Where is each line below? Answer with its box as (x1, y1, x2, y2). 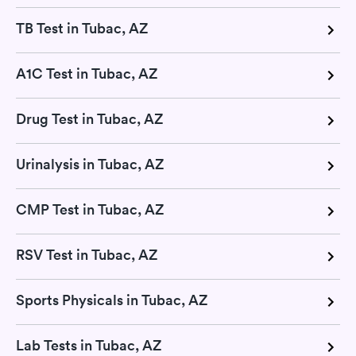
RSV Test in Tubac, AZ (16, 246, 157, 265)
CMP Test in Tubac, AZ (16, 200, 164, 219)
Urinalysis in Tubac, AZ (16, 155, 164, 174)
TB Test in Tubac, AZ (16, 19, 148, 38)
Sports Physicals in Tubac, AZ (16, 291, 207, 310)
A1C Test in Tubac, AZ (16, 64, 157, 83)
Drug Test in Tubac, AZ (16, 110, 163, 129)
